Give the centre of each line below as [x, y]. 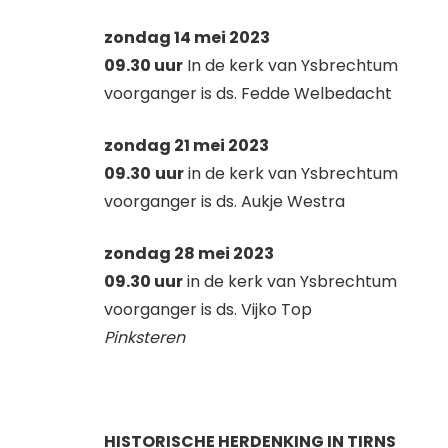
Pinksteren [144, 337]
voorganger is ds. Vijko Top [208, 309]
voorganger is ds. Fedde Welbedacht [248, 93]
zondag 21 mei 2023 [186, 145]
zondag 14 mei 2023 [188, 37]
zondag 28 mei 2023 [189, 253]
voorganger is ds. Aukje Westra [224, 201]
